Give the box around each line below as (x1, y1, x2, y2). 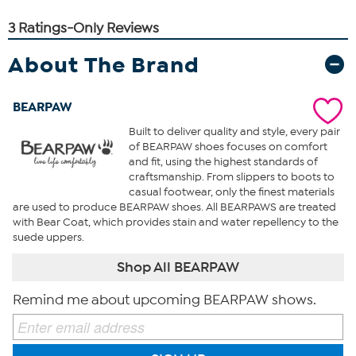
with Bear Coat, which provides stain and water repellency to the (13, 215, 339, 229)
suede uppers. (13, 230, 84, 244)
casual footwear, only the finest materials (128, 184, 335, 199)
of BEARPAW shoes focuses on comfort (128, 139, 327, 153)
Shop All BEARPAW (117, 257, 239, 276)
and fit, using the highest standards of (128, 154, 318, 168)
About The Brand (8, 50, 199, 79)
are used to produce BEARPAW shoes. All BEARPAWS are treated (13, 199, 336, 214)
